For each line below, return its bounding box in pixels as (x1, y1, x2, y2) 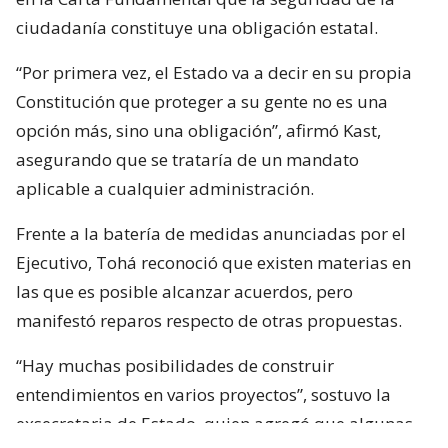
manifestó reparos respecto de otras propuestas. (16, 308, 402, 332)
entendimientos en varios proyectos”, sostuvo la (16, 382, 391, 406)
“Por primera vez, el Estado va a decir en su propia (16, 60, 412, 84)
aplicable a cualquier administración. (16, 176, 314, 200)
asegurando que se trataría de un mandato (16, 147, 359, 171)
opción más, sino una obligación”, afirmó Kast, (16, 118, 381, 142)
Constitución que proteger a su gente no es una (16, 89, 388, 113)
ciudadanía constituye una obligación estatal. (16, 15, 378, 39)
